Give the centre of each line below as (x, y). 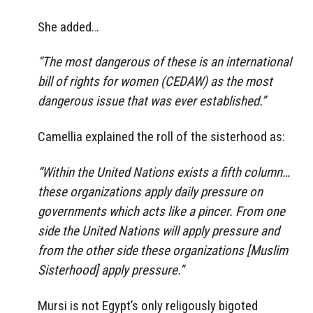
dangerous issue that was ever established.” (152, 101)
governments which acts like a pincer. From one (161, 212)
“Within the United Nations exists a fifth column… (164, 173)
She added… (68, 27)
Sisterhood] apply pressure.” (111, 270)
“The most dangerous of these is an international (165, 62)
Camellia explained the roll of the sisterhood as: (161, 137)
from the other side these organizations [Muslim (163, 251)
